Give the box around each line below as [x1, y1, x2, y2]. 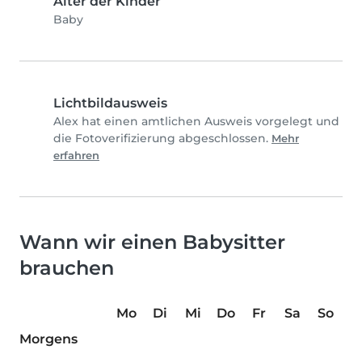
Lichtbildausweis [53, 95, 167, 112]
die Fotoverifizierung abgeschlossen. [53, 131, 271, 146]
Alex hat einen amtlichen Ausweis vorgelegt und [53, 114, 339, 129]
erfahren [53, 149, 99, 162]
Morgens [19, 331, 78, 347]
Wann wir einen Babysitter [19, 230, 285, 255]
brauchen [19, 256, 114, 280]
